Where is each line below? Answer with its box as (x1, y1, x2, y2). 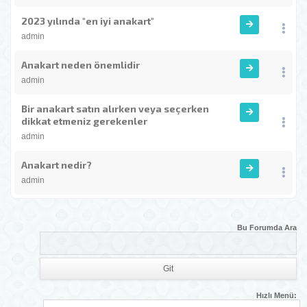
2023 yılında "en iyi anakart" (21, 15, 154, 27)
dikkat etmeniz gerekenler (21, 115, 147, 127)
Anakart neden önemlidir (21, 59, 140, 71)
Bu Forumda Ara (237, 223, 297, 232)
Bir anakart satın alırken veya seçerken (21, 103, 209, 114)
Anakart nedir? (21, 159, 92, 171)
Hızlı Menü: (256, 291, 297, 299)
